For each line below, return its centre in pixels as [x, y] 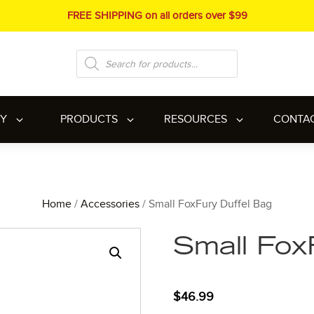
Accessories [110, 204]
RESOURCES [195, 120]
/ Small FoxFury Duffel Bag [206, 204]
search [88, 75]
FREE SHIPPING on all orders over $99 [157, 15]
